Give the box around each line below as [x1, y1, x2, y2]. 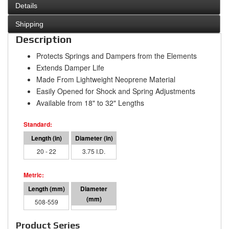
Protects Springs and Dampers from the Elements [36, 51, 197, 61]
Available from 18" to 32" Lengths [36, 98, 144, 108]
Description [16, 33, 72, 45]
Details [15, 2, 37, 10]
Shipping [15, 20, 43, 29]
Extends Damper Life [36, 62, 104, 73]
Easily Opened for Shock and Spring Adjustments [36, 86, 195, 97]
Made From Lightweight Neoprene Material [36, 74, 175, 85]
